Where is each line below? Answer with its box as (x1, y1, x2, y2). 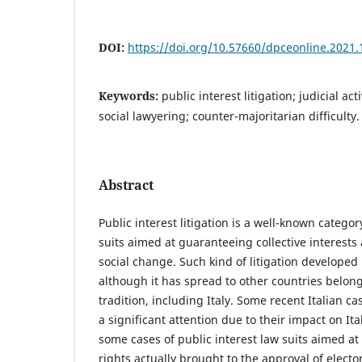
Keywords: (99, 87, 162, 103)
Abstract (99, 175, 154, 194)
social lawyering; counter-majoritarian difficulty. (99, 107, 360, 124)
